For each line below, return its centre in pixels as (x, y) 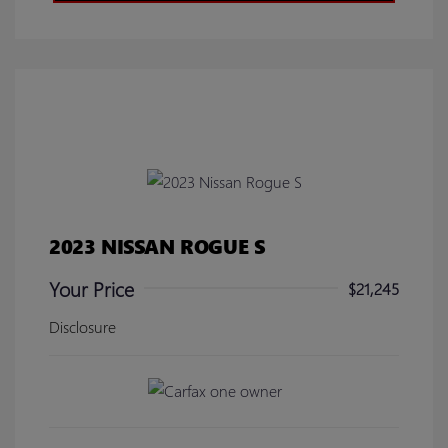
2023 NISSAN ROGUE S (157, 245)
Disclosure (82, 327)
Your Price (91, 288)
